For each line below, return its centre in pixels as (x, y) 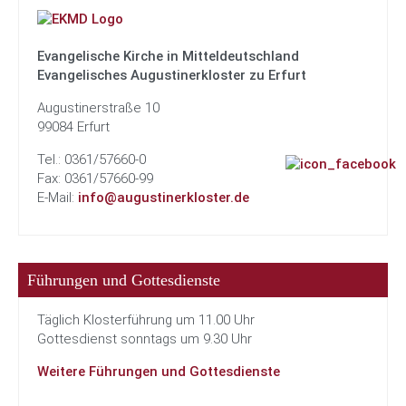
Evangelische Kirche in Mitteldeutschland (168, 56)
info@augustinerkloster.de (164, 198)
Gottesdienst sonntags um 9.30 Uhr (145, 339)
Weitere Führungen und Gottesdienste (159, 372)
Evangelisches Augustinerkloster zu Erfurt (172, 75)
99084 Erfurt (73, 127)
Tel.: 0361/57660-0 (92, 159)
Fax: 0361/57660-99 (95, 179)
